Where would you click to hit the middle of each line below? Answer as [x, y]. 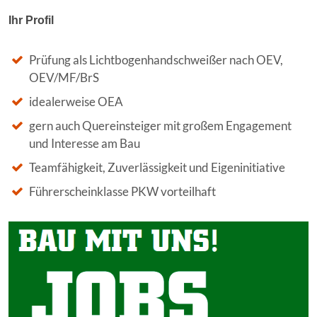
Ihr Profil [31, 20]
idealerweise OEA [76, 102]
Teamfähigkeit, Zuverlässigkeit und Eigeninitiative [157, 167]
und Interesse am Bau [85, 143]
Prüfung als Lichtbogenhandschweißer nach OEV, [156, 60]
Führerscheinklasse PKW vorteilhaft [122, 191]
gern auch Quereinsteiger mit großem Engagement [160, 126]
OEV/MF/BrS [64, 77]
